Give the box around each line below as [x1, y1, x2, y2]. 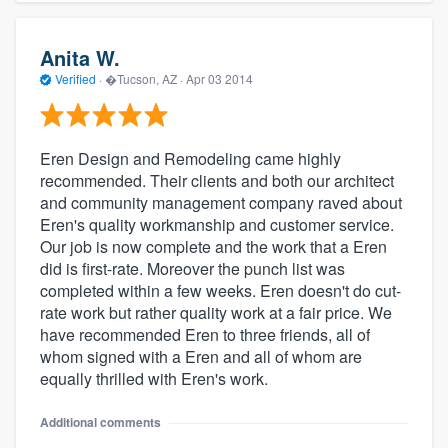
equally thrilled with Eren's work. [40, 367, 268, 391]
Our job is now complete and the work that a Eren [40, 235, 387, 259]
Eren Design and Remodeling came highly [40, 147, 341, 171]
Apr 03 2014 [186, 69, 253, 87]
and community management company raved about [40, 191, 402, 215]
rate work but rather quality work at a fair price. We [40, 301, 392, 325]
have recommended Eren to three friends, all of [40, 323, 370, 347]
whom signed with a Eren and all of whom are [40, 345, 362, 369]
